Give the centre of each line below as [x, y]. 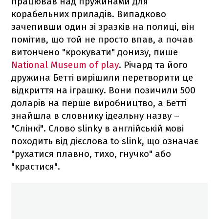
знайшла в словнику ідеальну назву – [95, 115]
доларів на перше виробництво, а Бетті [99, 103]
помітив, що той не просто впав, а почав [102, 39]
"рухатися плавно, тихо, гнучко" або [91, 153]
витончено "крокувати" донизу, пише [95, 52]
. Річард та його [153, 65]
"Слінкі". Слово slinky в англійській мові [98, 128]
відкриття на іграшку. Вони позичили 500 [103, 90]
